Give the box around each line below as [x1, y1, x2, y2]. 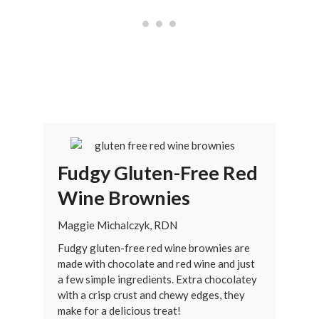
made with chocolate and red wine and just [57, 257, 255, 270]
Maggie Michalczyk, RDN [57, 219, 177, 231]
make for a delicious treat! [57, 304, 181, 317]
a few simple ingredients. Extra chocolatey [57, 273, 257, 286]
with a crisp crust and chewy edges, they [57, 288, 245, 301]
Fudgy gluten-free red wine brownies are [57, 241, 250, 254]
